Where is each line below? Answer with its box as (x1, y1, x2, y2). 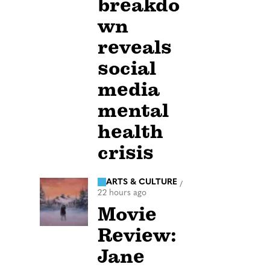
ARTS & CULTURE (106, 177, 177, 187)
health (98, 119, 163, 143)
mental (98, 98, 169, 122)
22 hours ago (98, 189, 146, 198)
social (98, 56, 156, 80)
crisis (98, 140, 154, 165)
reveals (98, 35, 172, 59)
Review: (98, 224, 177, 248)
